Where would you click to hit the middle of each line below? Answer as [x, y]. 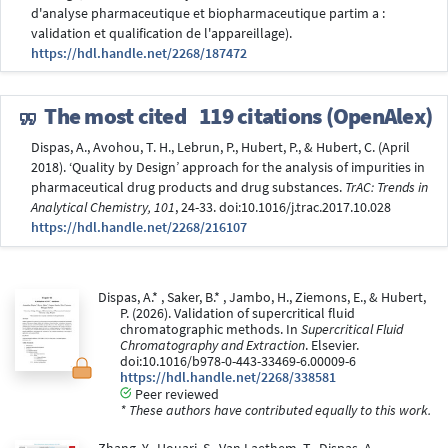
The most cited [113, 116]
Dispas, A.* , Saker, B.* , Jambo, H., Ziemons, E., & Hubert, [261, 298]
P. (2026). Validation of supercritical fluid [237, 314]
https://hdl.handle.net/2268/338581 [228, 378]
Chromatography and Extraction [212, 346]
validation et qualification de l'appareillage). [161, 33]
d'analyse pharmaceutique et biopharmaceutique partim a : [208, 13]
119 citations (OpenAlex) [315, 116]
